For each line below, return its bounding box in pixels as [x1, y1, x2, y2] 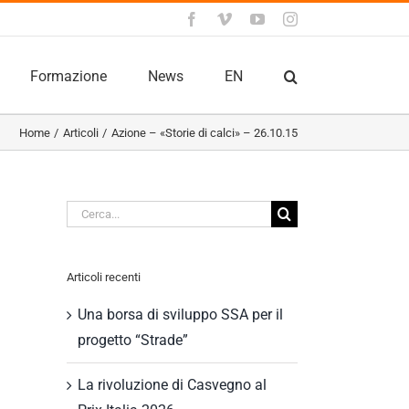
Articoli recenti [67, 270, 141, 285]
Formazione [30, 67, 107, 85]
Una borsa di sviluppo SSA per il [78, 305, 283, 323]
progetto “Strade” [78, 330, 188, 349]
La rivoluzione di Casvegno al [78, 375, 267, 393]
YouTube [264, 11, 317, 26]
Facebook [198, 11, 255, 26]
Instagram [297, 11, 353, 26]
